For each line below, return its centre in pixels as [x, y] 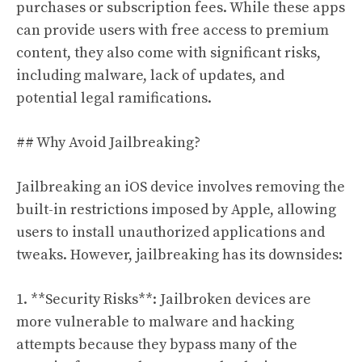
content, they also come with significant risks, [168, 53]
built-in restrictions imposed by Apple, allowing [176, 209]
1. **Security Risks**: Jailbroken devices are [164, 299]
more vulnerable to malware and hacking [155, 322]
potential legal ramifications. [114, 98]
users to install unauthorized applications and [170, 232]
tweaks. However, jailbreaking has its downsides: [179, 255]
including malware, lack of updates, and [150, 75]
